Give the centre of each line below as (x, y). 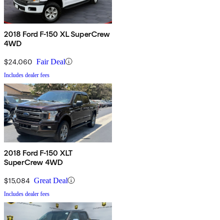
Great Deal (51, 180)
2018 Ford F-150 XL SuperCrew (57, 34)
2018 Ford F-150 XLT (39, 153)
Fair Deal (51, 61)
